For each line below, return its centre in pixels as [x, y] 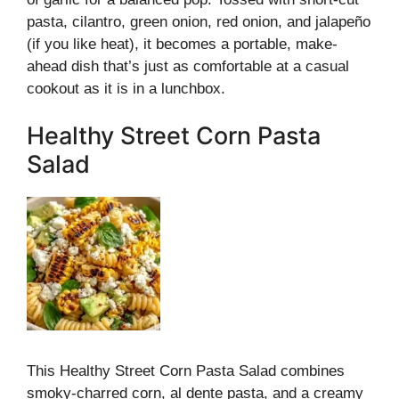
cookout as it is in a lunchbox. [126, 88]
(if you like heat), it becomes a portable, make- [182, 44]
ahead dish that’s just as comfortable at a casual [188, 66]
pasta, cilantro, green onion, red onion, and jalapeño [199, 21]
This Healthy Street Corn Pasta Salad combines [186, 370]
